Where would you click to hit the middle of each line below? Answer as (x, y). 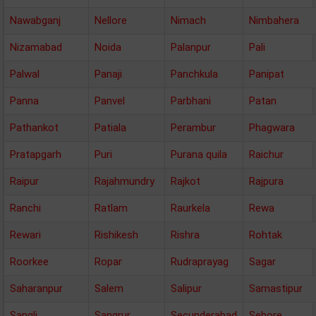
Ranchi (25, 208)
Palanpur (191, 47)
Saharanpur (36, 288)
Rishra (185, 235)
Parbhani (191, 101)
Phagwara (272, 128)
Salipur (186, 288)
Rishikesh (116, 235)
